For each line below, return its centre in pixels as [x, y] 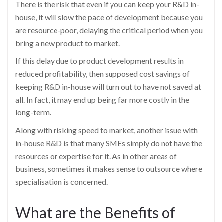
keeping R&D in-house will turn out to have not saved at [108, 86]
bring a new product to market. [68, 43]
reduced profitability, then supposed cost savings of [103, 73]
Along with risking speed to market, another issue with [107, 130]
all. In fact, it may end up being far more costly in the [102, 99]
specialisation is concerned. [61, 181]
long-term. [33, 112]
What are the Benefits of [95, 212]
